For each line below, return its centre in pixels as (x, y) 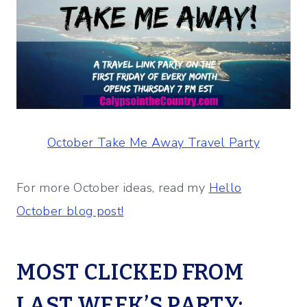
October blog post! (70, 211)
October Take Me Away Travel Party (153, 143)
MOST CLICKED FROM (130, 272)
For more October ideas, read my (113, 188)
